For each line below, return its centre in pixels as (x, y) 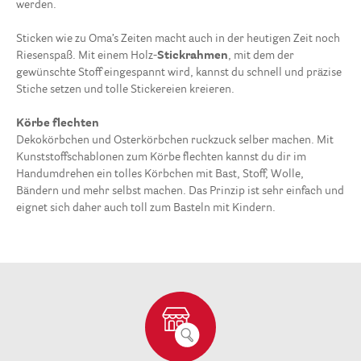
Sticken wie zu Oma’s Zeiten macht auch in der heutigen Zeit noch (178, 39)
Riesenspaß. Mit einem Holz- (87, 56)
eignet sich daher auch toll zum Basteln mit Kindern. (146, 208)
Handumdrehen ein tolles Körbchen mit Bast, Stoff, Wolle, (160, 174)
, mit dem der (261, 56)
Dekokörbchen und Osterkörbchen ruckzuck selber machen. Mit (175, 141)
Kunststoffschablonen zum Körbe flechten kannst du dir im (161, 158)
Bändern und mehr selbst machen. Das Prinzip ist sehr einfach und (180, 191)
